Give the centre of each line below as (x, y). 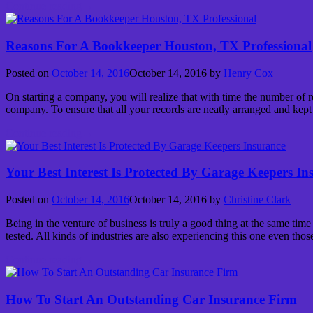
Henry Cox (248, 73)
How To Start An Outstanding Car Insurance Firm (151, 299)
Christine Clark (257, 200)
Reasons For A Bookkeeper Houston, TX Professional (159, 46)
